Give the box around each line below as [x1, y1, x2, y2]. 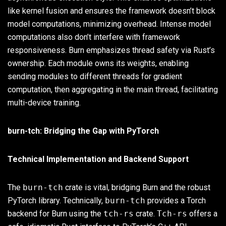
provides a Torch [145, 195, 206, 205]
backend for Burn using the [8, 208, 103, 218]
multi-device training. [8, 97, 81, 107]
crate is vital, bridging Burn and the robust [63, 182, 210, 192]
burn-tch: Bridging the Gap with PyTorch [8, 126, 159, 136]
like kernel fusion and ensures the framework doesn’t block [8, 6, 215, 16]
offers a [187, 208, 217, 218]
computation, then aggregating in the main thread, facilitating [8, 84, 218, 94]
